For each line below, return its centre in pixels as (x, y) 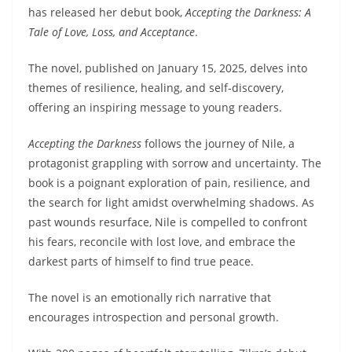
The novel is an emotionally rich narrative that (150, 298)
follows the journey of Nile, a (218, 144)
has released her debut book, (107, 13)
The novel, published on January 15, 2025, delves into (168, 68)
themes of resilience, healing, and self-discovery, (156, 88)
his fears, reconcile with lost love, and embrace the (162, 242)
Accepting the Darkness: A (248, 13)
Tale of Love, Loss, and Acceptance (112, 32)
